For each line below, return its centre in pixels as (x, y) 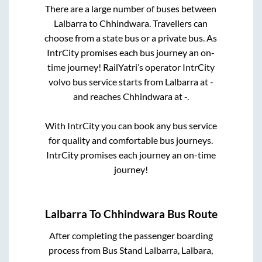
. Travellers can (179, 23)
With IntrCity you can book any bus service (131, 126)
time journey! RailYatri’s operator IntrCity (131, 67)
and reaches (98, 96)
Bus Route (191, 214)
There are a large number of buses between (131, 9)
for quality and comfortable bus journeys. (131, 140)
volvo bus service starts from (106, 82)
